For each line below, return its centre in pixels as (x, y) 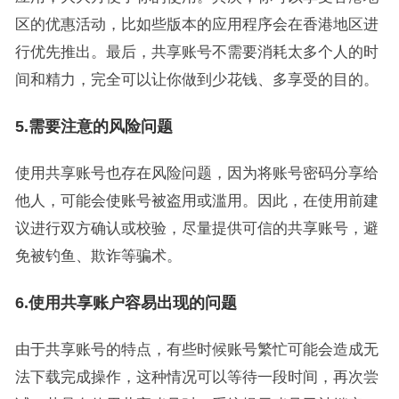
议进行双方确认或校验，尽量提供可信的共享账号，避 (196, 228)
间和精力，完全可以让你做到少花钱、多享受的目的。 (196, 79)
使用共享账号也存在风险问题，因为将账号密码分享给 (196, 173)
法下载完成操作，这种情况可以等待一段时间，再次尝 (196, 377)
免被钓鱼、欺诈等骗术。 (98, 256)
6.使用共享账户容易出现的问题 (126, 303)
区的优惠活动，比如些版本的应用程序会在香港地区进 (196, 24)
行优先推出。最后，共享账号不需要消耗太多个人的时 (196, 52)
